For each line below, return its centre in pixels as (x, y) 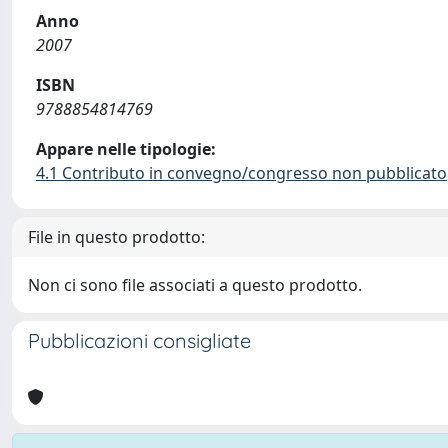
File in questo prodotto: (116, 237)
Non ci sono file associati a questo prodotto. (195, 285)
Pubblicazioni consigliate (139, 340)
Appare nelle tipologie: (126, 149)
